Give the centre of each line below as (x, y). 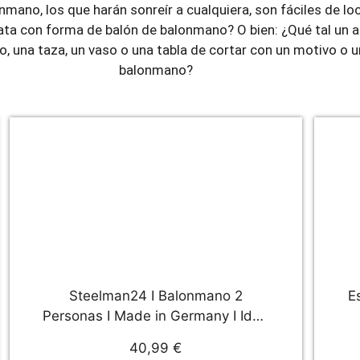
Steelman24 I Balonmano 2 (155, 295)
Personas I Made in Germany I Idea (156, 315)
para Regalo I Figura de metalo (155, 335)
